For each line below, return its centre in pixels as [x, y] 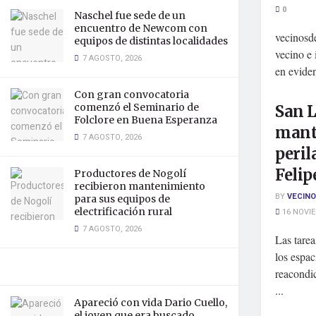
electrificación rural [123, 212]
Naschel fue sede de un [130, 16]
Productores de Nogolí [130, 174]
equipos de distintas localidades [151, 41]
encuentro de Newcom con [141, 28]
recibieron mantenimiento [140, 186]
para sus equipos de [122, 199]
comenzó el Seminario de [136, 107]
